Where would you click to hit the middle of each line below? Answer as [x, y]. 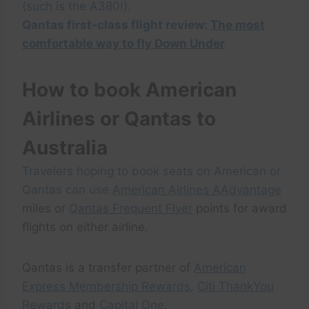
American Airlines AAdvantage [197, 190]
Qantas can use [67, 190]
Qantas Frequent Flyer [131, 209]
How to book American [129, 90]
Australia [65, 148]
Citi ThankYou [236, 287]
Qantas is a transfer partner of [108, 268]
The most [238, 25]
